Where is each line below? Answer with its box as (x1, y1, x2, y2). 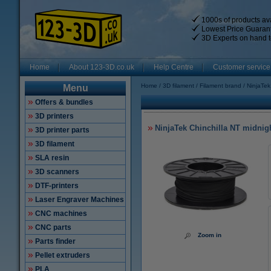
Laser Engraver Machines (35, 195, 124, 204)
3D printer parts (35, 126, 90, 134)
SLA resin (35, 154, 69, 162)
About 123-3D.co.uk (69, 63, 134, 71)
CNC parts (35, 223, 71, 232)
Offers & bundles (35, 98, 93, 106)
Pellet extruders (35, 251, 90, 260)
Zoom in (198, 232, 221, 238)
